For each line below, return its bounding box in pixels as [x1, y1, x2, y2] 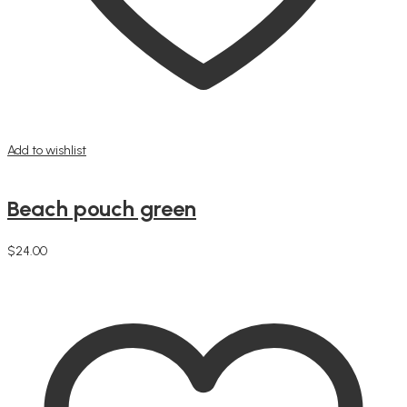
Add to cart [7, 258, 68, 274]
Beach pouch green [7, 194, 196, 222]
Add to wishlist [7, 142, 86, 158]
